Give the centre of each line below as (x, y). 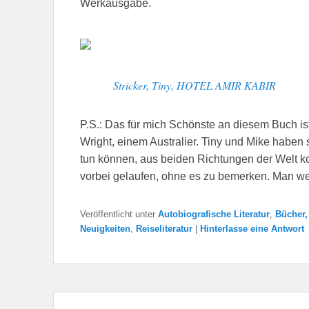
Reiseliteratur (164, 228)
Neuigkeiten (105, 228)
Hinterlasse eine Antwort (252, 228)
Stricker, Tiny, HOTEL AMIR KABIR (195, 85)
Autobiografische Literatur (214, 214)
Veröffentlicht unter (118, 214)
